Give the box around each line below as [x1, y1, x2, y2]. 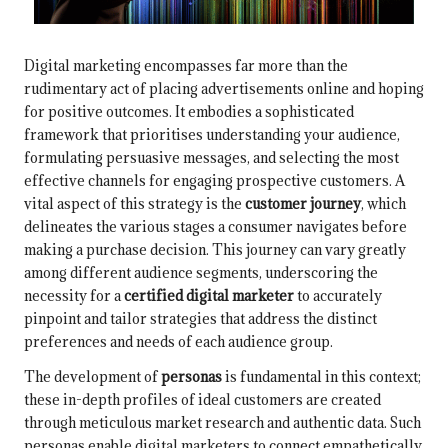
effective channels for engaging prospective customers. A [24, 170, 405, 190]
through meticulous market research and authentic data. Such [24, 412, 421, 432]
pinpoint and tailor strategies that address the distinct [24, 308, 377, 328]
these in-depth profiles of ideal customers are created [24, 389, 381, 409]
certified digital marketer [124, 285, 294, 305]
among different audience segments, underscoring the [24, 262, 378, 282]
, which [361, 193, 406, 213]
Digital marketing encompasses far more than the [24, 55, 348, 75]
